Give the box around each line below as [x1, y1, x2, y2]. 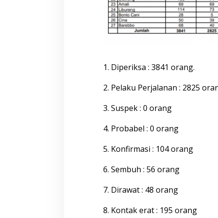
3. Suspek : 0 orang [103, 102, 172, 113]
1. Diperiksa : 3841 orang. [103, 61, 195, 73]
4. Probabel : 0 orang [103, 123, 179, 134]
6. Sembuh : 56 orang [103, 163, 180, 175]
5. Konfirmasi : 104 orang [103, 143, 193, 154]
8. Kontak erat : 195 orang [103, 204, 197, 216]
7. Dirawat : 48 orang [103, 184, 178, 195]
